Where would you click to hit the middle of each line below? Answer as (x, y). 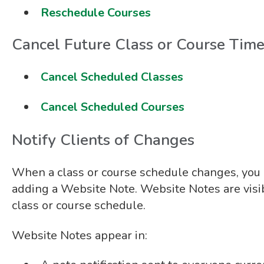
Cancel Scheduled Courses (112, 107)
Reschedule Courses (95, 12)
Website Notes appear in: (79, 235)
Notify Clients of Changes (103, 140)
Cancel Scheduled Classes (112, 77)
